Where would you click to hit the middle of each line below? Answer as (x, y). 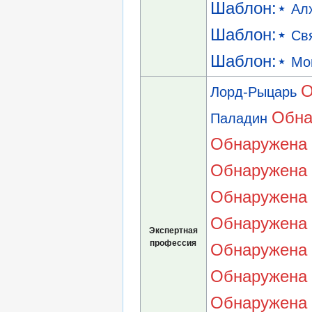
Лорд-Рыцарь (253, 92)
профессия (173, 243)
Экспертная (173, 231)
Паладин (239, 119)
